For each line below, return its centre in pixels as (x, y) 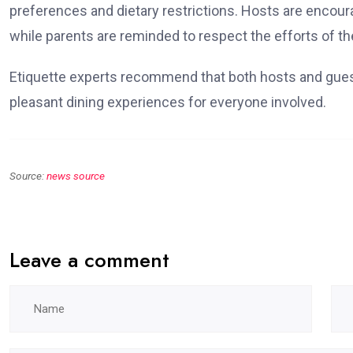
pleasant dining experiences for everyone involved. (168, 102)
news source (76, 176)
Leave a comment (89, 260)
